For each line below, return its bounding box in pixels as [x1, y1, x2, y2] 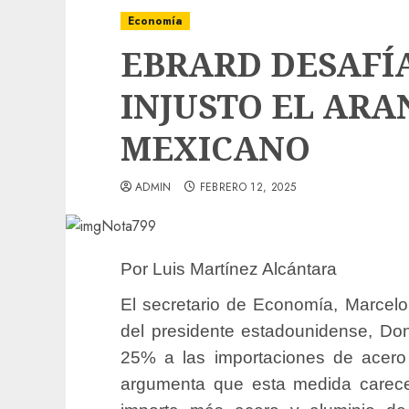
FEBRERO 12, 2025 [199, 179, 297, 195]
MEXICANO [121, 126, 310, 171]
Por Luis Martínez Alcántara [121, 259, 337, 278]
